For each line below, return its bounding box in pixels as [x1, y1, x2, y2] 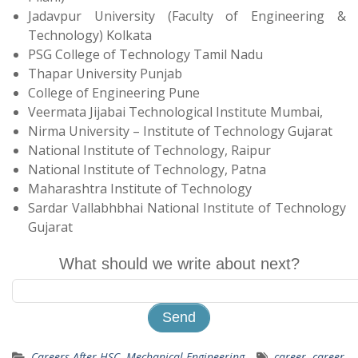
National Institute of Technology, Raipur [28, 141, 271, 159]
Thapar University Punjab [28, 64, 182, 82]
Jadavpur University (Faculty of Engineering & [28, 6, 346, 25]
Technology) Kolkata [28, 26, 152, 44]
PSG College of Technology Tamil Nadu [28, 45, 263, 63]
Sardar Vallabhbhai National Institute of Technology [28, 198, 346, 217]
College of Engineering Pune [28, 83, 200, 101]
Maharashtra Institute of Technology [28, 179, 252, 197]
